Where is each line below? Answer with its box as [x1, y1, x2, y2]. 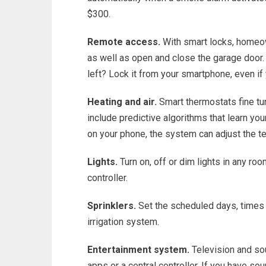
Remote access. [87, 36, 160, 47]
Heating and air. [87, 96, 157, 107]
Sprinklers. [87, 200, 136, 211]
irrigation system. [87, 216, 159, 227]
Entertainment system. [87, 244, 189, 255]
